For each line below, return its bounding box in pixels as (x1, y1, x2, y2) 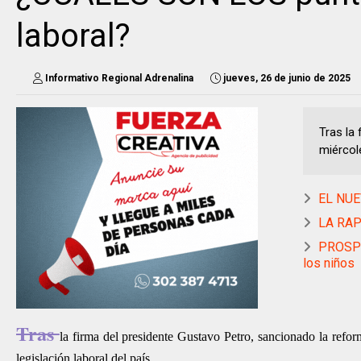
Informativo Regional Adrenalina (45, 72, 193, 84)
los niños (303, 255, 355, 271)
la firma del (59, 329, 122, 343)
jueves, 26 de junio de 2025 (223, 72, 351, 84)
